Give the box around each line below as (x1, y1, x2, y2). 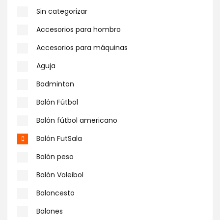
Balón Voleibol (36, 170, 83, 180)
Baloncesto (36, 188, 75, 198)
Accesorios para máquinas (36, 43, 128, 53)
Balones (36, 206, 63, 216)
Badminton (36, 79, 74, 89)
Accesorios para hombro (36, 25, 121, 34)
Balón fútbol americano (36, 115, 117, 125)
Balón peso (36, 152, 74, 162)
